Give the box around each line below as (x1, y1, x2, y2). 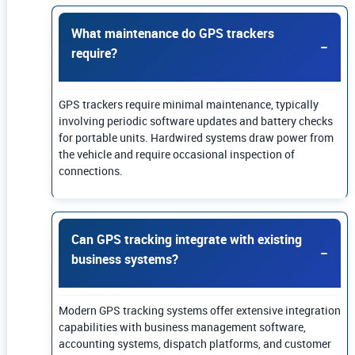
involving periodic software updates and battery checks (59, 113, 333, 129)
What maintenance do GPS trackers (71, 25, 274, 43)
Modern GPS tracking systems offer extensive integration (59, 303, 341, 319)
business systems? (71, 250, 178, 269)
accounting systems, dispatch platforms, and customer (59, 336, 331, 352)
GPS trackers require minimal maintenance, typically (59, 97, 319, 113)
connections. (59, 163, 123, 179)
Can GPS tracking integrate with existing (71, 231, 302, 249)
